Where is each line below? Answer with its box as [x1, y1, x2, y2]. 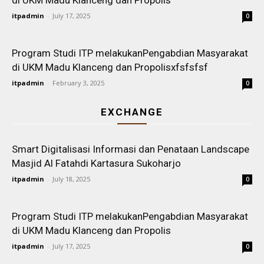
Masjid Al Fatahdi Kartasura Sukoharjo [12, 157, 181, 169]
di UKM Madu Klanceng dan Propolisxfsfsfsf [12, 61, 208, 73]
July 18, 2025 [52, 174, 90, 183]
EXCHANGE [101, 106, 163, 118]
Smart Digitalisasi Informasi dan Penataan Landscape [12, 143, 249, 155]
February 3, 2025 [52, 78, 104, 87]
